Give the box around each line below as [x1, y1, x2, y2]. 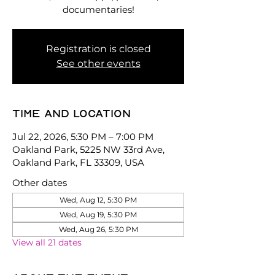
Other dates [12, 177, 67, 188]
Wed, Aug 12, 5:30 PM [60, 195, 137, 204]
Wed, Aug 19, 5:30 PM [60, 210, 137, 219]
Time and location [12, 107, 131, 120]
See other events [56, 58, 141, 69]
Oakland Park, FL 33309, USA [12, 157, 144, 168]
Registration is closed [45, 43, 151, 55]
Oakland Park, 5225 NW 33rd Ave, [12, 144, 165, 155]
